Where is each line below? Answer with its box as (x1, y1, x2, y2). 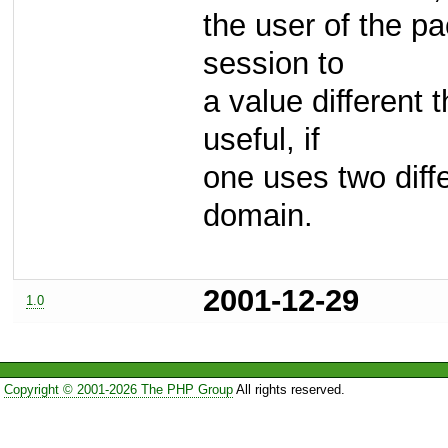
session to (203, 46, 344, 82)
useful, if (203, 122, 320, 158)
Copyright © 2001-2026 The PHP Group (3, 381, 233, 397)
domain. (203, 198, 313, 234)
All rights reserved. (232, 381, 345, 397)
